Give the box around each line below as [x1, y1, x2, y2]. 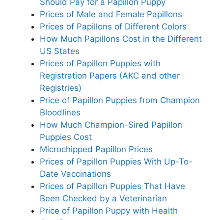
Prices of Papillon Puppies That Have [40, 181, 185, 191]
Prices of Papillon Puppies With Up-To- [40, 156, 192, 166]
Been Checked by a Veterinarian [40, 193, 167, 203]
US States [40, 46, 80, 56]
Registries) [40, 82, 82, 93]
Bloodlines [40, 107, 81, 117]
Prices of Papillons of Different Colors [40, 21, 187, 31]
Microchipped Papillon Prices [40, 144, 153, 154]
